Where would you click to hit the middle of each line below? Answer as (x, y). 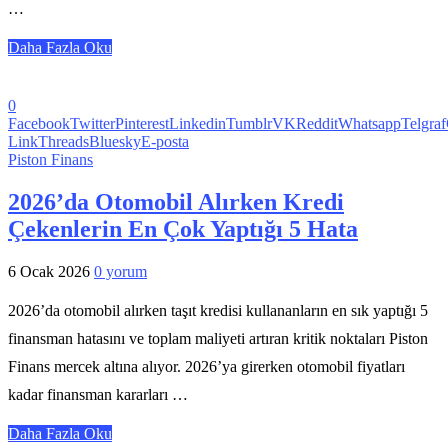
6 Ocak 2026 (49, 272)
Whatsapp (369, 124)
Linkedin (197, 124)
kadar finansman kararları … (98, 395)
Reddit (317, 124)
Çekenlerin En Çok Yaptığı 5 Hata (183, 229)
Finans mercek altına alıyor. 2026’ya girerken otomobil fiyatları (206, 367)
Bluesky (115, 142)
